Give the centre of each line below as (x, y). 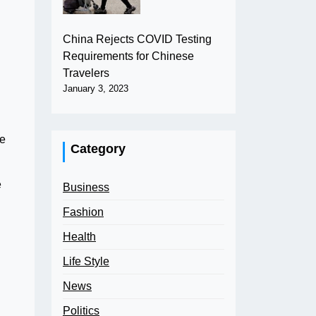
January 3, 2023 (96, 88)
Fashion (83, 212)
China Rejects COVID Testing (137, 39)
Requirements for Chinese (128, 56)
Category (98, 148)
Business (86, 187)
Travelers (86, 73)
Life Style (86, 261)
